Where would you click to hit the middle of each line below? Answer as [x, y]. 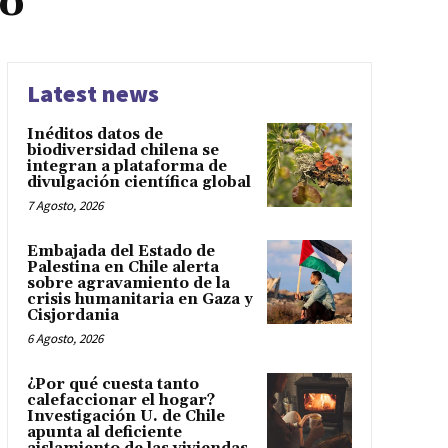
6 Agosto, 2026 [64, 338]
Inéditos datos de [94, 134]
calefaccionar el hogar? [120, 400]
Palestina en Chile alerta [122, 267]
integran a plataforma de [126, 166]
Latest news [92, 93]
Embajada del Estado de [120, 251]
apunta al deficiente [104, 432]
